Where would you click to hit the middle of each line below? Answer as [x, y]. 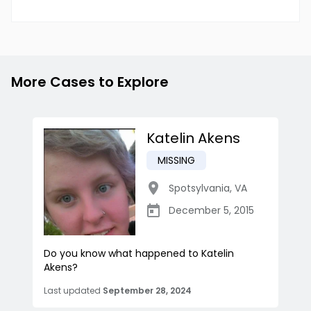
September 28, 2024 [147, 291]
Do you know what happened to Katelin [139, 254]
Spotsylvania [199, 188]
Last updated [72, 291]
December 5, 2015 [211, 211]
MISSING [176, 161]
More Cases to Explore [90, 82]
